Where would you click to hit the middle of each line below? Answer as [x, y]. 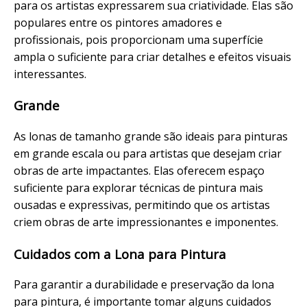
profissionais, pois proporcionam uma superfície [138, 39]
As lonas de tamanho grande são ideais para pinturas [151, 137]
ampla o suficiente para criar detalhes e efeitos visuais [152, 57]
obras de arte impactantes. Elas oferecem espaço [139, 171]
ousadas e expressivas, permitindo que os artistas [142, 205]
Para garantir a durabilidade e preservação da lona [144, 285]
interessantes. [50, 74]
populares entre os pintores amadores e [118, 22]
